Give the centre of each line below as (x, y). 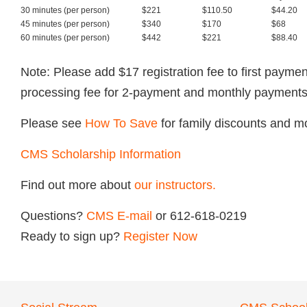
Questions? (53, 216)
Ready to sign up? (72, 236)
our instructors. (175, 185)
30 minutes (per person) (65, 10)
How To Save (121, 123)
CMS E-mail (119, 216)
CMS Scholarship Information (101, 154)
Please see (53, 123)
